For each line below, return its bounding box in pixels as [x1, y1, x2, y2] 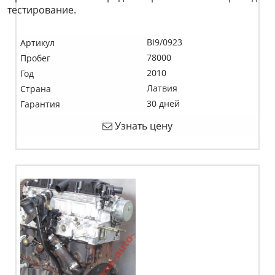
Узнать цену [112, 119, 172, 133]
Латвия [147, 82, 177, 94]
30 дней [147, 98, 180, 109]
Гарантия [20, 98, 60, 110]
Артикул [20, 37, 55, 48]
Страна [20, 83, 51, 95]
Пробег [20, 52, 50, 64]
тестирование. [7, 3, 76, 17]
